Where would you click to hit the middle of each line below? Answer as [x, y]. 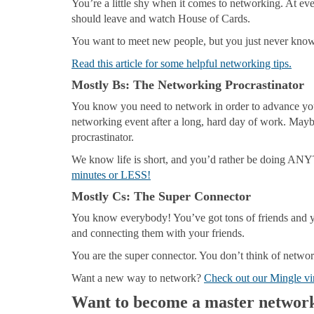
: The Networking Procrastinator [215, 84]
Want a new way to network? [138, 278]
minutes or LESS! [111, 175]
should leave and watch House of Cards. [161, 18]
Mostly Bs [98, 84]
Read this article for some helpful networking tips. [182, 63]
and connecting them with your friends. [158, 233]
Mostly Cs [99, 196]
